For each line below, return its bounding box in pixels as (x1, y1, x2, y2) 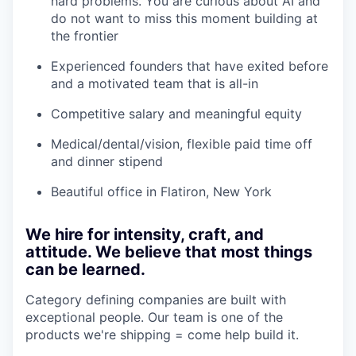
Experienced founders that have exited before (51, 58, 328, 75)
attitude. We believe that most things (25, 242, 312, 262)
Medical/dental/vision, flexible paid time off (51, 136, 312, 153)
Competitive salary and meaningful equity (51, 106, 302, 122)
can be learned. (25, 260, 145, 280)
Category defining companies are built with (25, 292, 286, 308)
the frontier (51, 28, 118, 44)
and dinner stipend (51, 153, 163, 170)
